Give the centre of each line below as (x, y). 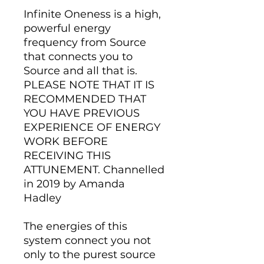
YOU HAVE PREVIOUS (82, 113)
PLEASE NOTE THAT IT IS (89, 85)
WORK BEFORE (66, 141)
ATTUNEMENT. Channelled (94, 170)
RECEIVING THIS (67, 156)
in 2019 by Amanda (74, 184)
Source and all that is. (80, 71)
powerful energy (67, 28)
